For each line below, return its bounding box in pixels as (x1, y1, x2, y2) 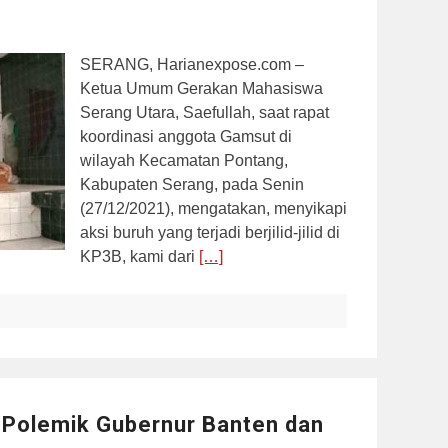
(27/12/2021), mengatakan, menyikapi (80, 199, 347, 217)
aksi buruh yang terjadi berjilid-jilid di (80, 223, 340, 241)
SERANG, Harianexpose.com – (80, 55, 304, 73)
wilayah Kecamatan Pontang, (80, 151, 288, 169)
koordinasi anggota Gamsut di (80, 127, 292, 145)
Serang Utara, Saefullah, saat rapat (80, 103, 329, 121)
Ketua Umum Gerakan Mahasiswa (80, 79, 323, 97)
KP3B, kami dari (80, 247, 199, 265)
